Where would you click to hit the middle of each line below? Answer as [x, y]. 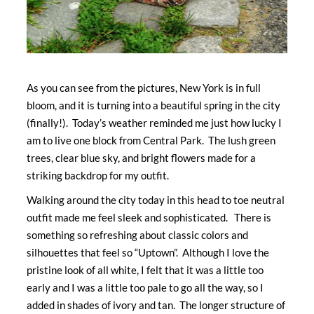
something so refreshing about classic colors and [137, 234]
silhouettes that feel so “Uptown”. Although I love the [148, 252]
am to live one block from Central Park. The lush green [151, 140]
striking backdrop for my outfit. [97, 175]
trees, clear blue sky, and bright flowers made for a [141, 157]
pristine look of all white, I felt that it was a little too [145, 269]
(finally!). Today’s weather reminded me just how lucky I [154, 122]
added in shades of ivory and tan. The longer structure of [156, 305]
